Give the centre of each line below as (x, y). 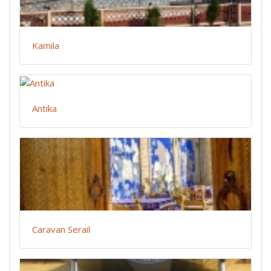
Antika (44, 109)
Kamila (46, 46)
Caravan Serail (61, 230)
